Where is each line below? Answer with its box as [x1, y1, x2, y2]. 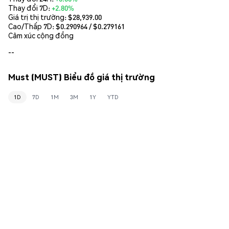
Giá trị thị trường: [8, 12, 68, 21]
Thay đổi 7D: [8, 3, 52, 12]
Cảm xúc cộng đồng [8, 30, 74, 40]
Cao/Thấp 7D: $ [8, 21, 60, 31]
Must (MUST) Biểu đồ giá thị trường [8, 72, 155, 83]
